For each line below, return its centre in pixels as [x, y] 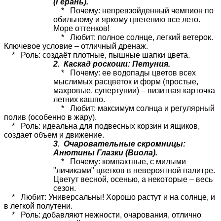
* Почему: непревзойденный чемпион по [133, 10]
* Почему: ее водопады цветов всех [125, 73]
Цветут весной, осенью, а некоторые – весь [133, 179]
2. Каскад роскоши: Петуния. [112, 64]
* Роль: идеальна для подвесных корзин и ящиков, [102, 126]
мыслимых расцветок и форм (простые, [126, 81]
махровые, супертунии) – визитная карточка [134, 90]
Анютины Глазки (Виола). [105, 152]
